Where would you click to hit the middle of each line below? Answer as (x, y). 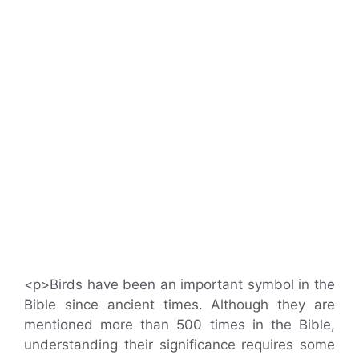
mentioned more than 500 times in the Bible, (179, 324)
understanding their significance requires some (179, 344)
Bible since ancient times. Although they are (179, 304)
